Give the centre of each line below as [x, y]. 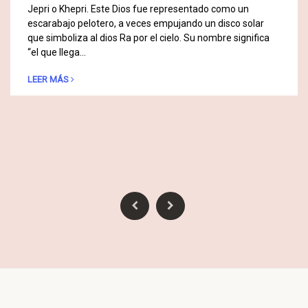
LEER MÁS [48, 79]
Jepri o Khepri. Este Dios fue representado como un [138, 9]
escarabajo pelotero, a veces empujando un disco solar [146, 23]
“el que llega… [57, 52]
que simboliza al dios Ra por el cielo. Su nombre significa [148, 37]
